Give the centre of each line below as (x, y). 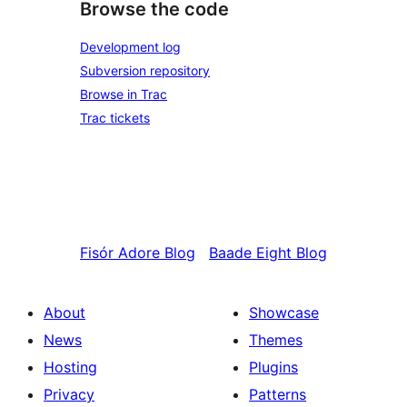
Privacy (69, 394)
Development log (130, 47)
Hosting (70, 367)
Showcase (284, 313)
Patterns (278, 394)
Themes (276, 340)
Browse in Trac (124, 94)
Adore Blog (157, 253)
